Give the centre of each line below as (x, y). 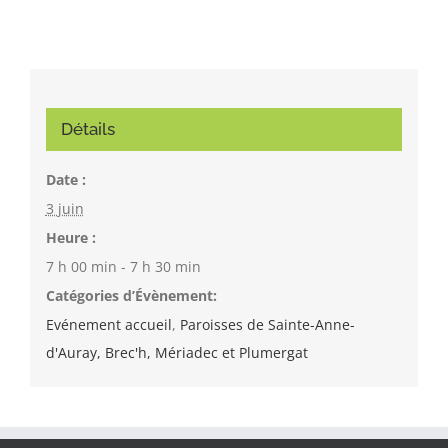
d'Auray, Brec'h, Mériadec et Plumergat (176, 353)
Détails (87, 129)
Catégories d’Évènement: (131, 296)
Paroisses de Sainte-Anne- (267, 325)
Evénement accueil (108, 325)
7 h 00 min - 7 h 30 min (123, 267)
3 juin (64, 209)
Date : (65, 180)
